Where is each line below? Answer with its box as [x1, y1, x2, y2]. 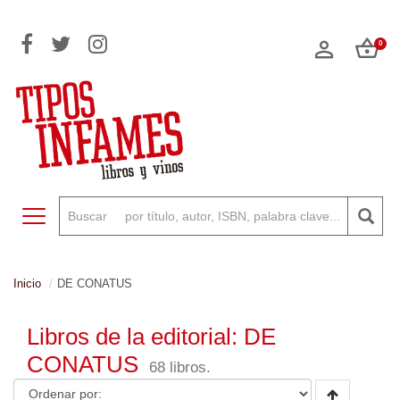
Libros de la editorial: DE [27, 323, 276, 350]
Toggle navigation [33, 209, 132, 223]
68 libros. [149, 359, 211, 376]
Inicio [13, 277, 41, 290]
